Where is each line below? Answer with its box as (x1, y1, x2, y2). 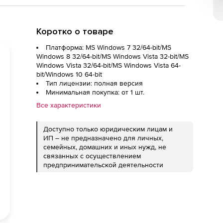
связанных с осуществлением (43, 152, 141, 160)
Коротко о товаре (36, 26, 113, 37)
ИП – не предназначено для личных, (43, 134, 163, 142)
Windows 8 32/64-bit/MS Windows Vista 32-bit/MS (36, 52, 189, 60)
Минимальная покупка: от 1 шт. (46, 88, 144, 96)
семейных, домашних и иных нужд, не (43, 143, 166, 151)
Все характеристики (36, 101, 101, 109)
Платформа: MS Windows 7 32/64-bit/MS (46, 43, 171, 51)
